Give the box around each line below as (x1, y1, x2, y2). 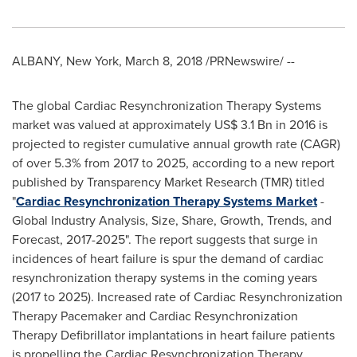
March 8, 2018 (125, 52, 202, 70)
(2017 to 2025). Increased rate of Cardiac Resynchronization (12, 288, 343, 306)
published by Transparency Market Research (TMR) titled (12, 173, 324, 191)
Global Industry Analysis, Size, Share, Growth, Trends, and (12, 211, 331, 229)
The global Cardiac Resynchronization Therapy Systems (12, 96, 321, 115)
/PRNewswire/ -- (202, 52, 295, 70)
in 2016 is (273, 116, 328, 134)
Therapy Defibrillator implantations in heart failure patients (12, 326, 335, 344)
